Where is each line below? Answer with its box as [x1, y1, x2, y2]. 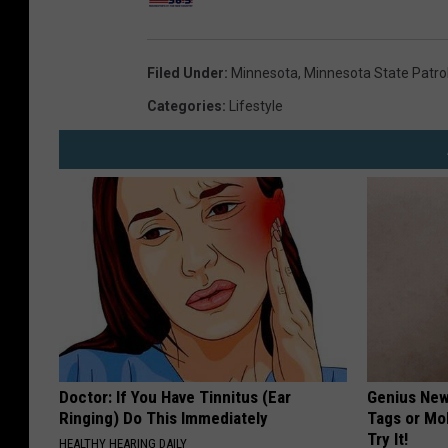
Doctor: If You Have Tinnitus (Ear [59, 386, 291, 407]
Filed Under [147, 64, 224, 81]
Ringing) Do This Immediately [59, 407, 268, 428]
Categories [147, 97, 222, 114]
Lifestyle [229, 97, 283, 114]
